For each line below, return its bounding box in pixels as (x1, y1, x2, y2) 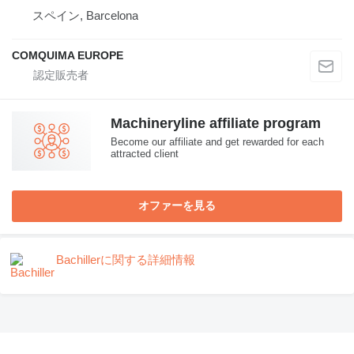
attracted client (111, 148, 179, 160)
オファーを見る (138, 199, 216, 213)
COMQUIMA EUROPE (12, 49, 123, 62)
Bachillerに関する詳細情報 (56, 253, 195, 267)
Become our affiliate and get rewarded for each (111, 136, 324, 149)
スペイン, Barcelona (32, 9, 138, 23)
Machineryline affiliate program (111, 115, 321, 132)
